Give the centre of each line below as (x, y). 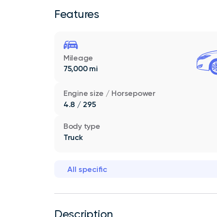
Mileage (78, 58)
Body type (82, 126)
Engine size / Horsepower (109, 93)
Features (77, 14)
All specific (87, 169)
